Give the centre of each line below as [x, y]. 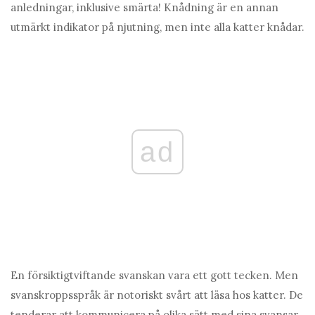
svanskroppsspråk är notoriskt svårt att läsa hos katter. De [157, 295]
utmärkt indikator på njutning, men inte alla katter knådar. [157, 27]
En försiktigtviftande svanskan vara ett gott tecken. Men [154, 276]
